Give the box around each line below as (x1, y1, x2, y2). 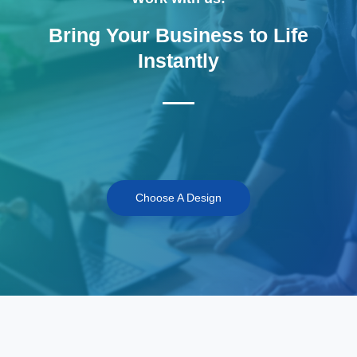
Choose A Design (135, 192, 222, 204)
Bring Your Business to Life (49, 25, 308, 46)
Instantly (138, 50, 219, 72)
